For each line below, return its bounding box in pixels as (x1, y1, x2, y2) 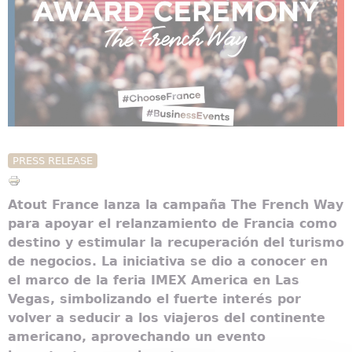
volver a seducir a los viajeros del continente (8, 310, 325, 326)
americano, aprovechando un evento (8, 329, 266, 345)
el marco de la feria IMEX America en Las (8, 273, 299, 288)
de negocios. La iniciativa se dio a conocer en (8, 254, 328, 269)
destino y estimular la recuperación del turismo (8, 235, 344, 251)
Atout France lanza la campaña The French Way (8, 197, 343, 213)
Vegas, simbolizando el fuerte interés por (8, 291, 301, 307)
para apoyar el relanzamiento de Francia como (8, 216, 337, 232)
